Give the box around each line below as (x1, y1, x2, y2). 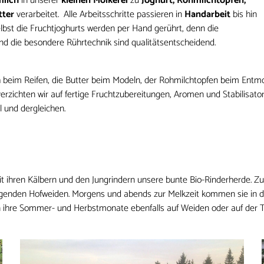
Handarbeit (184, 6, 230, 22)
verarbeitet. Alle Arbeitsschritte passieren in (16, 6, 184, 22)
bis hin (230, 6, 257, 22)
